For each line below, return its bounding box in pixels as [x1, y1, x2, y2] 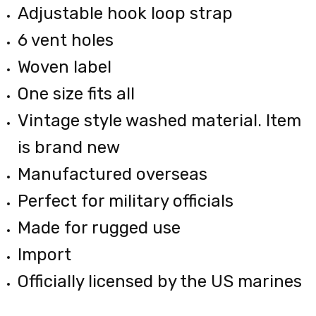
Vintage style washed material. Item [18, 110, 302, 130]
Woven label [18, 56, 112, 77]
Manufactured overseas [18, 164, 208, 184]
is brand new [18, 137, 121, 157]
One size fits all [18, 83, 135, 104]
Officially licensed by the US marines [18, 271, 303, 291]
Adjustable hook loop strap [18, 3, 233, 23]
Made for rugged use [18, 217, 181, 238]
